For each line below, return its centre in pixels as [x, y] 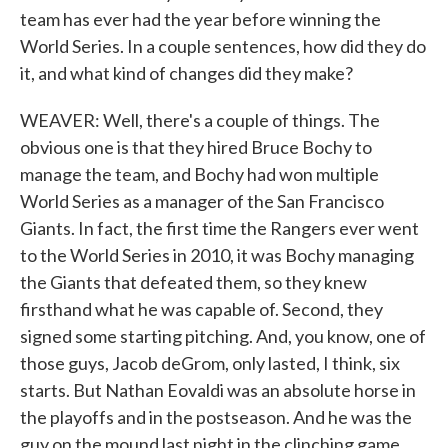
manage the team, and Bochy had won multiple [199, 174]
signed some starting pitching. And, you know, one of [223, 336]
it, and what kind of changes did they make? [186, 73]
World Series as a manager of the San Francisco [202, 201]
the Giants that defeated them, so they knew [193, 282]
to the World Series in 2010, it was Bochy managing [217, 255]
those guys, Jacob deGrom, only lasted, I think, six [210, 363]
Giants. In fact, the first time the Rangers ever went [219, 228]
